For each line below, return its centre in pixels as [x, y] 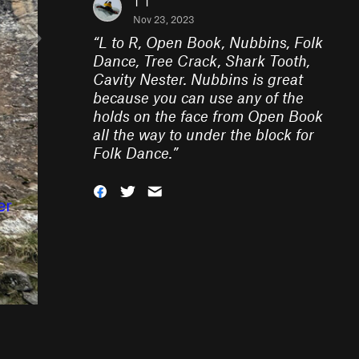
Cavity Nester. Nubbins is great [198, 79]
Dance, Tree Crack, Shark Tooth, [202, 61]
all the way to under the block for [204, 134]
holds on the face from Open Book [208, 116]
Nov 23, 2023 [164, 19]
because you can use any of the [198, 97]
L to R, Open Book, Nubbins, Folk [211, 42]
